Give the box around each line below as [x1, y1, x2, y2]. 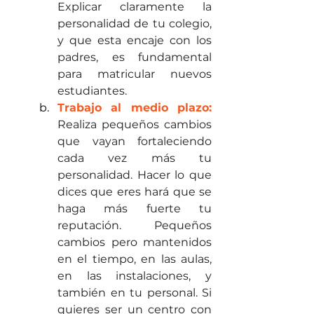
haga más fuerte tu [57, 201, 212, 215]
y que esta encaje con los [57, 33, 212, 47]
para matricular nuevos [57, 67, 212, 81]
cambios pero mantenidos [57, 235, 212, 249]
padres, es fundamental [57, 50, 212, 64]
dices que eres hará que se [57, 184, 212, 198]
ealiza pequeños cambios [66, 117, 212, 131]
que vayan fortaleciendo [57, 134, 212, 148]
